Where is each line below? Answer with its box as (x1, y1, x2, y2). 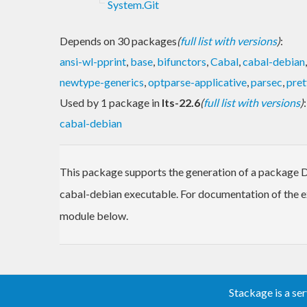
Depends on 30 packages (60, 34, 177, 47)
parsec (251, 75, 282, 88)
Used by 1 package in (60, 95, 162, 109)
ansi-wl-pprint (60, 54, 126, 68)
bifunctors (157, 54, 206, 68)
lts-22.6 (162, 95, 200, 109)
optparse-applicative (148, 75, 247, 88)
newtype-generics (60, 75, 144, 88)
